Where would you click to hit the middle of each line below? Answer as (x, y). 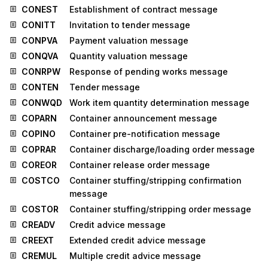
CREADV (38, 225)
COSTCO (41, 181)
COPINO (39, 134)
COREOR (39, 165)
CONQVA (40, 56)
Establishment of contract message (144, 10)
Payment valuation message (129, 41)
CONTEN (40, 87)
